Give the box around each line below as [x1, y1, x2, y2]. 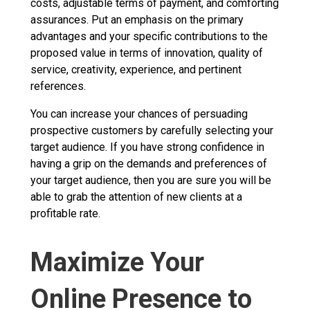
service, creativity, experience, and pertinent [30, 62, 241, 76]
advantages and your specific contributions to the [30, 29, 268, 43]
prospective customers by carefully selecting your [30, 123, 273, 137]
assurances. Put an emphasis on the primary [30, 12, 244, 26]
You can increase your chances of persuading [30, 107, 248, 120]
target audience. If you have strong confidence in [30, 140, 264, 154]
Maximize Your [30, 246, 204, 277]
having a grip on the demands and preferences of [30, 156, 267, 170]
